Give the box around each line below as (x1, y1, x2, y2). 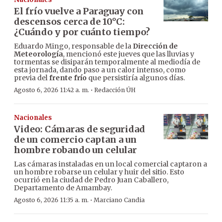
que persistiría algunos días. (87, 73, 185, 83)
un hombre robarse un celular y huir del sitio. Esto (14, 167, 184, 177)
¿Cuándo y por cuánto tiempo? (14, 26, 150, 38)
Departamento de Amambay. (14, 183, 112, 193)
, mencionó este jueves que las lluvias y (63, 50, 194, 59)
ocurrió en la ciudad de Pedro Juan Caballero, (14, 175, 168, 185)
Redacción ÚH (94, 86, 136, 94)
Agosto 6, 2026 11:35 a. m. (14, 196, 89, 204)
